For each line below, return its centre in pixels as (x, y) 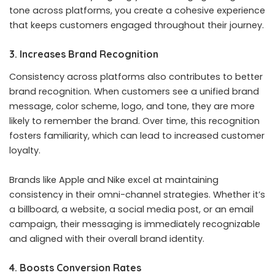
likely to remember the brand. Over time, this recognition (134, 121)
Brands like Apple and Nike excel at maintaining (114, 180)
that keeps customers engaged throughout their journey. (137, 25)
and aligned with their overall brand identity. (107, 239)
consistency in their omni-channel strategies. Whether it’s (137, 195)
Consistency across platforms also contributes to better (136, 77)
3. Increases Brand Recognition (84, 54)
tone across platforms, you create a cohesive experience (137, 10)
